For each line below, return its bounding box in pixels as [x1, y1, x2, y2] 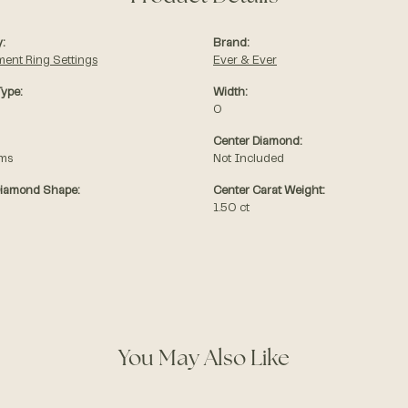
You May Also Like [118, 349, 290, 372]
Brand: [213, 38, 249, 50]
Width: [213, 87, 247, 99]
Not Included [213, 154, 284, 166]
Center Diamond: [213, 137, 301, 148]
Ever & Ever [213, 56, 277, 67]
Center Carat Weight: [213, 186, 324, 198]
